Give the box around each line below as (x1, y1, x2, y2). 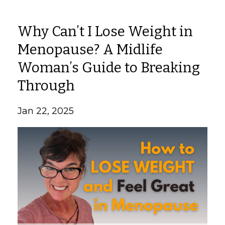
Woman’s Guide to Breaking (18, 59, 200, 76)
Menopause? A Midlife (18, 41, 163, 58)
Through (18, 77, 75, 94)
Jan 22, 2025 (18, 105, 74, 117)
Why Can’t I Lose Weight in (18, 23, 193, 40)
